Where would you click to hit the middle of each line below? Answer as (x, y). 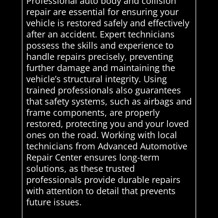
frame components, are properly (93, 113)
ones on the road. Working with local (101, 135)
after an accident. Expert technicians (100, 34)
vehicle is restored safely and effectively (108, 23)
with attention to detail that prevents (101, 191)
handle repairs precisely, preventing (100, 57)
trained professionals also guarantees (103, 90)
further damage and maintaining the (100, 68)
